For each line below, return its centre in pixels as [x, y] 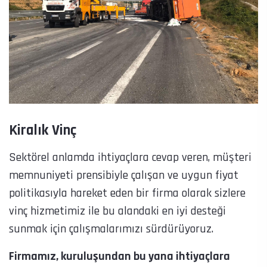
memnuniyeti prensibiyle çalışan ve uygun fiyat [124, 176]
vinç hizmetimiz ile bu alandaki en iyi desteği [117, 211]
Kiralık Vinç [43, 131]
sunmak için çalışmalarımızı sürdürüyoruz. [111, 229]
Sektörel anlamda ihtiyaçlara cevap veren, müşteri [130, 158]
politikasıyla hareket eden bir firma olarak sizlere [127, 193]
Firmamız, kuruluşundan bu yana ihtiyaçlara [119, 257]
